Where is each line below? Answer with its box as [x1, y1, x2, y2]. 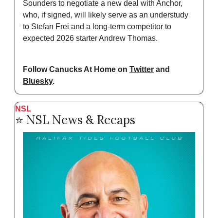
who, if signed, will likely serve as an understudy [23, 11, 188, 19]
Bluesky [23, 77, 53, 86]
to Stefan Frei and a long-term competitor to [23, 22, 171, 31]
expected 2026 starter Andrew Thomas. [23, 34, 158, 43]
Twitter [129, 65, 154, 74]
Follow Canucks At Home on [23, 65, 129, 74]
